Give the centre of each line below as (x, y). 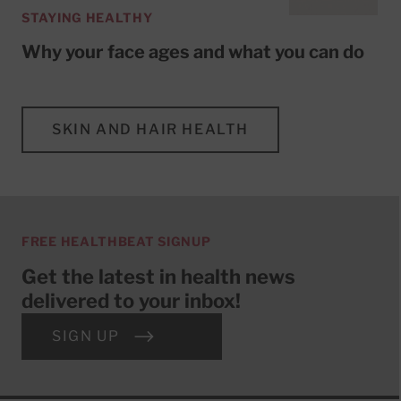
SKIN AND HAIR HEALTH (150, 129)
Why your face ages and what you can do (193, 51)
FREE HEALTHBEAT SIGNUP (116, 241)
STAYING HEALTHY (87, 17)
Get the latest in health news (158, 276)
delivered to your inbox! (131, 300)
